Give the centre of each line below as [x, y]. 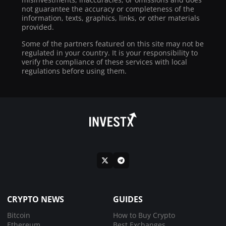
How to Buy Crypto [144, 215]
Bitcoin [19, 215]
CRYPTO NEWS [36, 199]
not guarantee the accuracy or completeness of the [108, 9]
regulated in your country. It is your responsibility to [110, 52]
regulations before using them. [74, 71]
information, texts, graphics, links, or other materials [111, 18]
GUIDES [128, 199]
